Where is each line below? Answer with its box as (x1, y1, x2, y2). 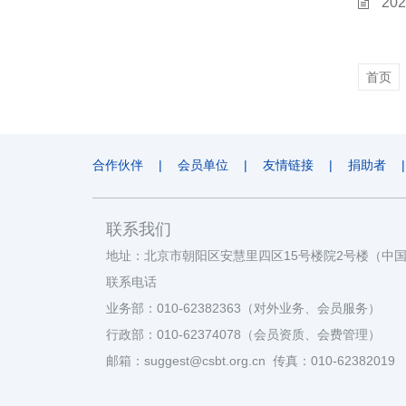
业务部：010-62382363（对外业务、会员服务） (106, 301, 388, 316)
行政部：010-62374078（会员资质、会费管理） (106, 327, 381, 343)
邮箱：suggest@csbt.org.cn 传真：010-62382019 (106, 353, 395, 369)
